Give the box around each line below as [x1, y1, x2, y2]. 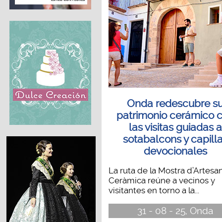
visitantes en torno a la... [108, 185, 199, 196]
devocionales [143, 145, 207, 157]
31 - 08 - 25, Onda [137, 205, 214, 217]
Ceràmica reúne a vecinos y [108, 175, 215, 186]
